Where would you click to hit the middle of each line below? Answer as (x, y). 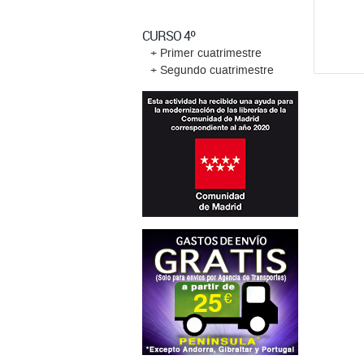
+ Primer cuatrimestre (206, 53)
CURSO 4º (168, 36)
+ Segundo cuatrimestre (212, 70)
